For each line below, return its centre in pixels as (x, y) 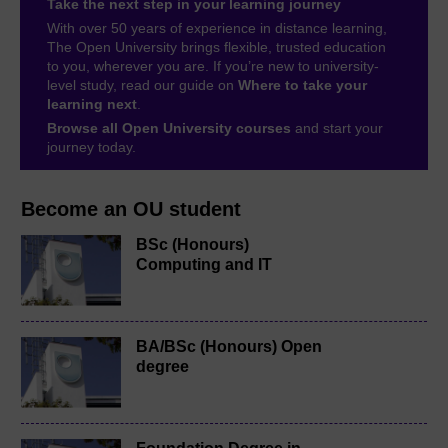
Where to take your (302, 84)
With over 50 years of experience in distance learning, (217, 27)
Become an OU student (131, 208)
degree (162, 366)
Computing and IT (204, 264)
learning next (92, 103)
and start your (337, 127)
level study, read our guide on (142, 84)
